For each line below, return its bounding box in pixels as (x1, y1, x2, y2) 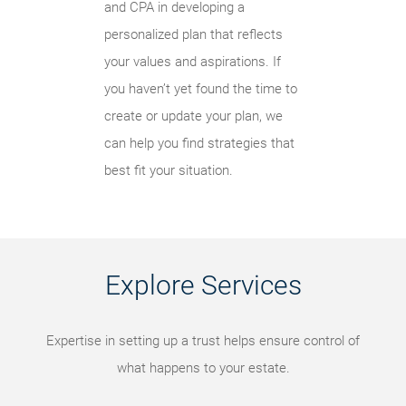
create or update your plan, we (104, 108, 283, 124)
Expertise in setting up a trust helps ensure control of (46, 333, 360, 349)
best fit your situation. (104, 162, 233, 179)
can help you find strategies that (104, 135, 295, 151)
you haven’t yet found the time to (104, 81, 297, 97)
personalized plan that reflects (104, 26, 283, 43)
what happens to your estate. (116, 360, 290, 376)
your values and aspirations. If (104, 53, 281, 70)
